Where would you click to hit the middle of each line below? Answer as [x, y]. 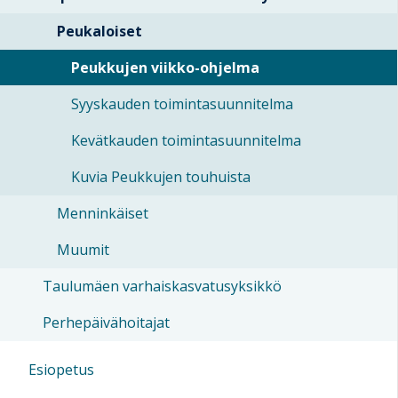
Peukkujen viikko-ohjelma [165, 68]
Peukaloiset [99, 32]
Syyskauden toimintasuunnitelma [182, 104]
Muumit [83, 250]
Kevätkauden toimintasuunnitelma [186, 141]
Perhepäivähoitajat [106, 323]
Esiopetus [61, 370]
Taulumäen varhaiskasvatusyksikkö [162, 287]
